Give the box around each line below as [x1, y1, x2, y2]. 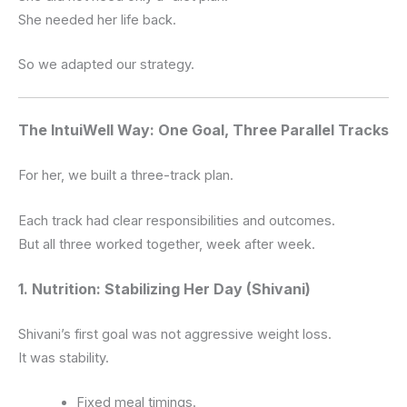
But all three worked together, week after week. [18, 235, 315, 253]
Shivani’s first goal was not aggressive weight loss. [18, 326, 332, 343]
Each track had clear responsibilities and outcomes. [18, 212, 335, 229]
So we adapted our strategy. [18, 56, 194, 74]
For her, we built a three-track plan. [18, 167, 233, 184]
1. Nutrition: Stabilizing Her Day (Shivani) [18, 280, 311, 299]
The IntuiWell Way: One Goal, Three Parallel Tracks [18, 121, 389, 140]
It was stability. [18, 350, 109, 367]
